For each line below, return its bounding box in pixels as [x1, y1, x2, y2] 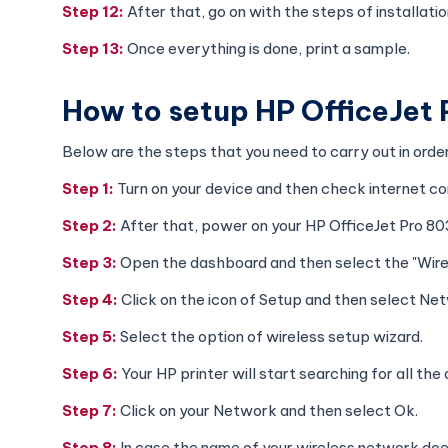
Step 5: [62, 326, 120, 346]
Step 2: [62, 215, 117, 235]
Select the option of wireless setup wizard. [120, 326, 423, 346]
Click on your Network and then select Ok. [120, 400, 418, 420]
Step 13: [62, 38, 127, 58]
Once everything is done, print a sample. [127, 38, 410, 58]
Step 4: [62, 289, 118, 309]
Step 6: [62, 363, 121, 383]
